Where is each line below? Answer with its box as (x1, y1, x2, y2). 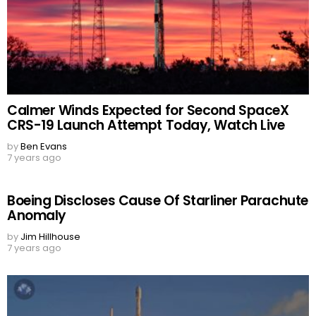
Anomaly (7, 206, 66, 226)
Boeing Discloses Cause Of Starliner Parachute (7, 191, 308, 211)
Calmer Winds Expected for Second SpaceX (7, 101, 289, 121)
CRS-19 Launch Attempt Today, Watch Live (7, 116, 285, 135)
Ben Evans (20, 140, 67, 154)
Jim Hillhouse (20, 230, 80, 244)
